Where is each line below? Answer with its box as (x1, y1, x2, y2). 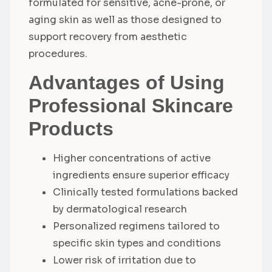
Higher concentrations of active (53, 152, 211, 165)
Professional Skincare (29, 95, 233, 117)
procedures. (29, 47, 87, 60)
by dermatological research (53, 203, 187, 216)
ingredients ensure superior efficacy (53, 169, 229, 182)
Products (29, 118, 114, 140)
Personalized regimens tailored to (53, 220, 220, 233)
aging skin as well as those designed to (29, 13, 222, 26)
